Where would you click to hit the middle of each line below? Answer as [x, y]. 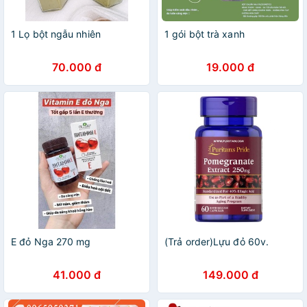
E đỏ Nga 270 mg [51, 242]
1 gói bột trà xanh [205, 34]
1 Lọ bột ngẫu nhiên [56, 34]
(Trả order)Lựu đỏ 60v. [217, 242]
